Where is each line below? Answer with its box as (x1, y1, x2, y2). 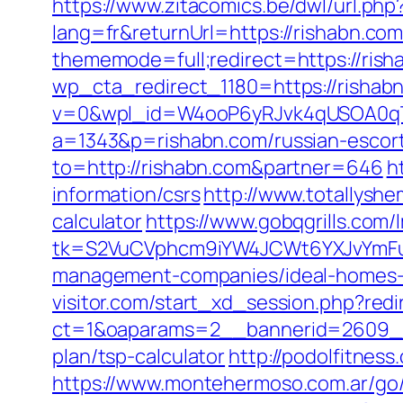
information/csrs (52, 181, 201, 208)
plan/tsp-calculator (52, 343, 226, 370)
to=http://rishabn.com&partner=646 (52, 154, 383, 181)
